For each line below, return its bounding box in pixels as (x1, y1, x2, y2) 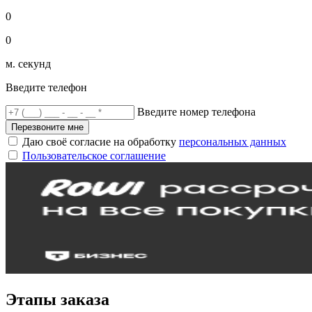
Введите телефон (6, 81, 87, 93)
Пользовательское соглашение (22, 149, 166, 162)
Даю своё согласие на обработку (22, 135, 179, 148)
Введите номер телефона (137, 105, 256, 118)
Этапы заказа (6, 290, 109, 309)
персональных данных (179, 135, 286, 148)
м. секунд (6, 57, 51, 70)
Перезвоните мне (11, 121, 84, 132)
